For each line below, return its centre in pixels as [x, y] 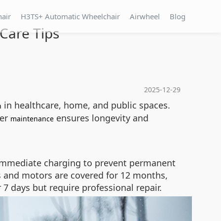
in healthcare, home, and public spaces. [86, 105]
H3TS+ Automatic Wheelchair [70, 16]
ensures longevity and [101, 118]
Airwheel [145, 16]
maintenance [32, 119]
